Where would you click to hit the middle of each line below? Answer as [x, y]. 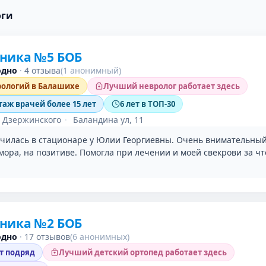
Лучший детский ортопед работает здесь [143, 252]
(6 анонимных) [100, 237]
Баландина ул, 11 [107, 120]
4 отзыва [42, 70]
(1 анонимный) [91, 70]
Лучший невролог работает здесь [172, 86]
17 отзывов [47, 237]
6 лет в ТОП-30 [148, 104]
